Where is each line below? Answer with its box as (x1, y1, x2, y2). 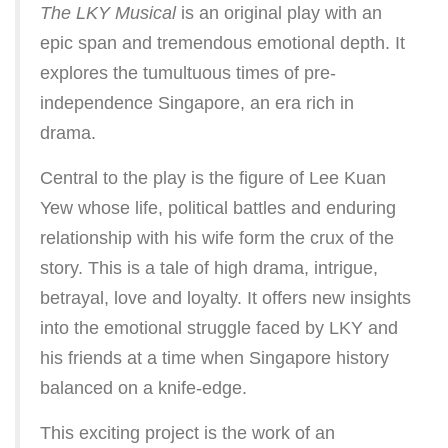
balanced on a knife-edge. (40, 378, 247, 399)
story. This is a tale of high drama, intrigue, (40, 258, 378, 279)
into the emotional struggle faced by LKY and (40, 318, 398, 339)
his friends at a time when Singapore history (40, 348, 389, 369)
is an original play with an (176, 3, 382, 24)
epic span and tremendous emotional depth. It (40, 33, 405, 54)
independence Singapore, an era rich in (40, 93, 354, 114)
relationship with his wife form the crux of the (40, 228, 394, 249)
